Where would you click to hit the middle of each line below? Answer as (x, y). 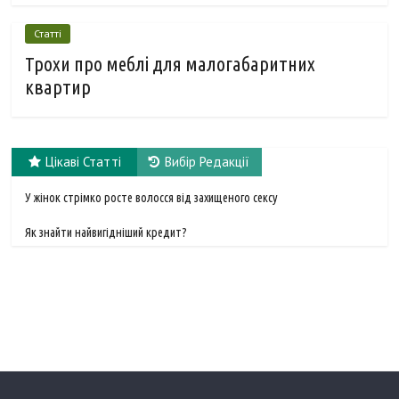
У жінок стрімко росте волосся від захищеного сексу (152, 198)
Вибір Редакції (208, 162)
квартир (58, 87)
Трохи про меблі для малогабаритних (171, 64)
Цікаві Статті (83, 162)
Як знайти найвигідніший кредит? (106, 233)
